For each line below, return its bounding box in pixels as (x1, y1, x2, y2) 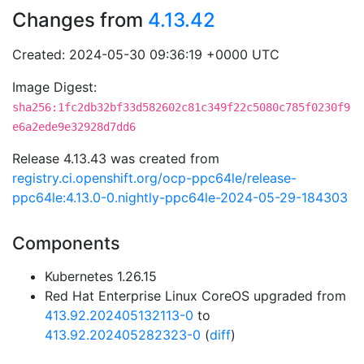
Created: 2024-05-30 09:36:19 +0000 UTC (12, 46, 279, 63)
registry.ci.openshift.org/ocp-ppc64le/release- (12, 170, 297, 186)
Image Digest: (12, 79, 97, 95)
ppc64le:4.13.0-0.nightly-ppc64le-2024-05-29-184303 (12, 189, 348, 206)
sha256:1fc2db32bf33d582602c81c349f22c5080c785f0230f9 (12, 101, 350, 114)
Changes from (12, 8, 148, 32)
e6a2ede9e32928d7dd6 (12, 120, 136, 133)
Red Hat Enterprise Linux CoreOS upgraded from (45, 288, 346, 304)
